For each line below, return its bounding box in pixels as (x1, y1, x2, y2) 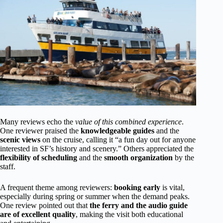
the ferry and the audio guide (90, 201, 188, 210)
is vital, (160, 183, 185, 192)
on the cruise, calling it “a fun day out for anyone (40, 135, 196, 144)
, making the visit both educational (76, 210, 183, 219)
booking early (114, 183, 160, 192)
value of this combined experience (75, 117, 182, 126)
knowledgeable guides (81, 126, 154, 135)
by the (173, 153, 194, 162)
